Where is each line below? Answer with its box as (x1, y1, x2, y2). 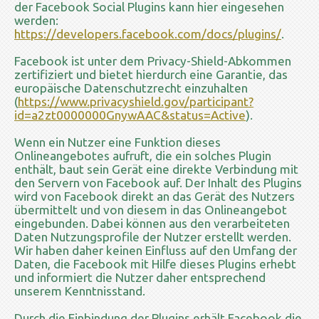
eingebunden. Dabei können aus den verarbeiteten (14, 216, 290, 230)
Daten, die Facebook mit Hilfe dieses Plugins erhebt (14, 256, 296, 271)
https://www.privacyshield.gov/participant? (18, 94, 253, 108)
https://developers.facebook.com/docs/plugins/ (14, 26, 281, 41)
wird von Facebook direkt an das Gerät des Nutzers (14, 189, 295, 203)
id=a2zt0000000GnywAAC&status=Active (14, 108, 246, 122)
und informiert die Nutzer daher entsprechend (14, 270, 266, 284)
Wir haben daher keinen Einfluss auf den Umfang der (14, 243, 297, 257)
